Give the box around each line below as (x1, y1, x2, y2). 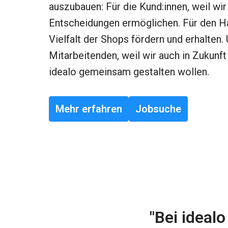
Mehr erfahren (55, 102, 122, 115)
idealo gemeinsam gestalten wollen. (49, 65, 209, 78)
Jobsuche (135, 102, 181, 115)
